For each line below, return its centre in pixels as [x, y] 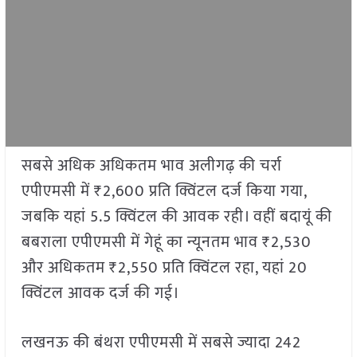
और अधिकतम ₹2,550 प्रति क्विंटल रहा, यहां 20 [164, 268]
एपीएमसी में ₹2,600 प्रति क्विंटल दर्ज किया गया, [164, 192]
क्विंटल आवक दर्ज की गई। [100, 294]
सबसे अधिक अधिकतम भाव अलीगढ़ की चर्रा [151, 166]
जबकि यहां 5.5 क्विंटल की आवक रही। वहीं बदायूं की [177, 217]
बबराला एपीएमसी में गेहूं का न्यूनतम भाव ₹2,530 [166, 243]
